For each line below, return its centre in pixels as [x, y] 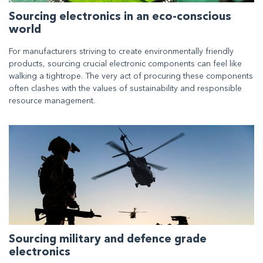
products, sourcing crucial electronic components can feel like [125, 64]
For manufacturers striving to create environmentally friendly [121, 51]
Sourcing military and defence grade [108, 240]
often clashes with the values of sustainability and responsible [125, 88]
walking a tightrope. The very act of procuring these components [131, 76]
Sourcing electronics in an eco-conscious [120, 17]
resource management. [52, 101]
